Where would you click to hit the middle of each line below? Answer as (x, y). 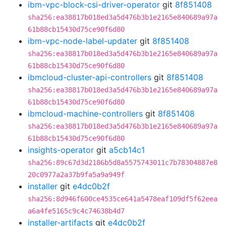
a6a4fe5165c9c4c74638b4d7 (76, 211)
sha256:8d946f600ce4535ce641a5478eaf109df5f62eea (123, 199)
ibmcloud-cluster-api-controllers (90, 77)
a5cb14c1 (127, 150)
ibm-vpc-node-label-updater (82, 41)
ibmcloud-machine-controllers (85, 114)
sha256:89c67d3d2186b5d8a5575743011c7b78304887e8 (123, 162)
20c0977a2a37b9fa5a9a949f (76, 175)
